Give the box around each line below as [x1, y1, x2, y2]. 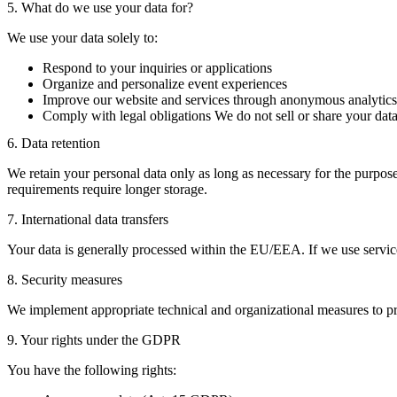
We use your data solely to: [7, 29, 158, 45]
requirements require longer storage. [7, 181, 207, 197]
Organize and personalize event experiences [43, 75, 287, 91]
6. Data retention [7, 135, 100, 151]
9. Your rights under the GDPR [7, 331, 181, 347]
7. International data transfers [7, 211, 168, 227]
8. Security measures [7, 271, 122, 287]
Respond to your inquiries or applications [43, 59, 272, 75]
